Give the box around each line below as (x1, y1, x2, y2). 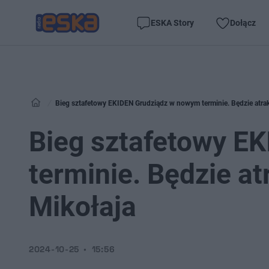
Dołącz (230, 17, 256, 28)
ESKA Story (151, 17, 194, 28)
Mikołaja (29, 190, 136, 223)
